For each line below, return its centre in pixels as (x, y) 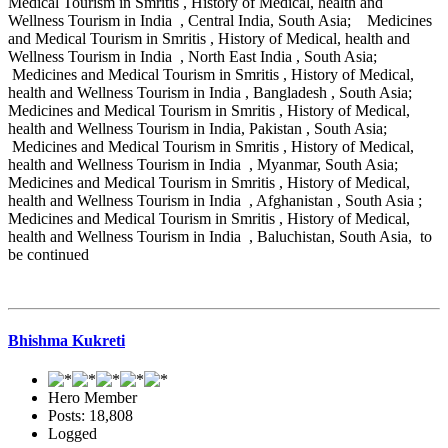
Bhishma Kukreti (66, 340)
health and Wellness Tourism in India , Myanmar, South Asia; (205, 165)
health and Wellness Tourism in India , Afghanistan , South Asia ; (215, 201)
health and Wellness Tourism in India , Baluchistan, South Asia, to (220, 237)
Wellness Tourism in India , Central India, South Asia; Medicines (220, 21)
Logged (72, 433)
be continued (50, 255)
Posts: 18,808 (90, 415)
